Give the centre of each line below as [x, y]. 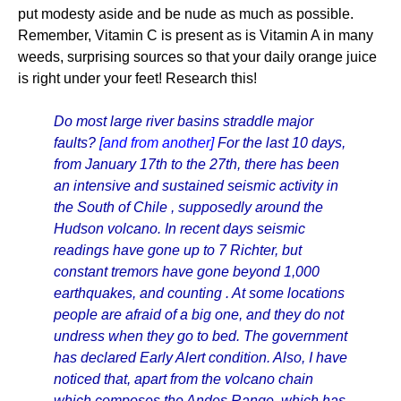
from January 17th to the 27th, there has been [196, 164]
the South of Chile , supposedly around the [188, 207]
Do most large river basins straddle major [183, 121]
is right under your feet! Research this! [137, 78]
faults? [77, 143]
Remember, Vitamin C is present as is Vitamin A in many [196, 35]
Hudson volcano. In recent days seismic [179, 229]
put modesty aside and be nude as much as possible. [186, 14]
